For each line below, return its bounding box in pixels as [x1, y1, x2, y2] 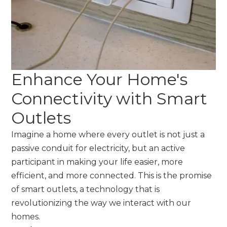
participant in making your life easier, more [11, 157, 183, 167]
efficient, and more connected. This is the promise [11, 170, 212, 180]
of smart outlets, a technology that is [11, 184, 160, 194]
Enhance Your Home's [11, 69, 188, 89]
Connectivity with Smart [11, 88, 208, 108]
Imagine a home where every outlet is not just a [11, 129, 205, 139]
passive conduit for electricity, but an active [11, 143, 185, 153]
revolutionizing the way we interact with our [11, 198, 192, 208]
